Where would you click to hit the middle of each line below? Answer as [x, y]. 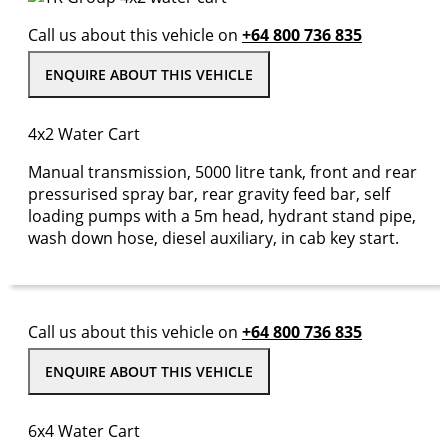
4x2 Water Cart [84, 134]
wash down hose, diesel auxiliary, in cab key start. [213, 238]
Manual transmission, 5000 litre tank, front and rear [222, 172]
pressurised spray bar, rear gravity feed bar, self [209, 194]
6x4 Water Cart [84, 431]
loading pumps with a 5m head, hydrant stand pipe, [222, 216]
